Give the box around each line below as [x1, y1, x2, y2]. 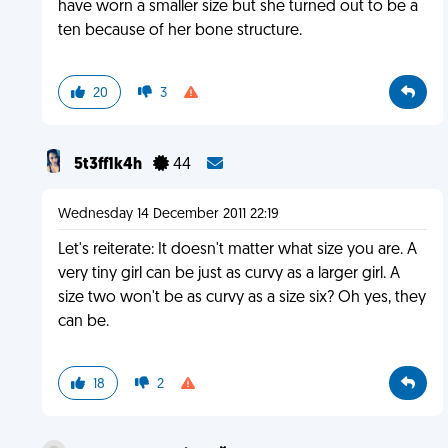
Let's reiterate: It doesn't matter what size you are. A [57, 242, 417, 258]
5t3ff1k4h [73, 157, 145, 173]
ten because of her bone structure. [57, 23, 302, 39]
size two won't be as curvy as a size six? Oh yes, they [57, 290, 426, 306]
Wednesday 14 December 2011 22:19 [57, 207, 279, 222]
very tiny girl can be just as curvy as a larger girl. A [57, 266, 400, 282]
